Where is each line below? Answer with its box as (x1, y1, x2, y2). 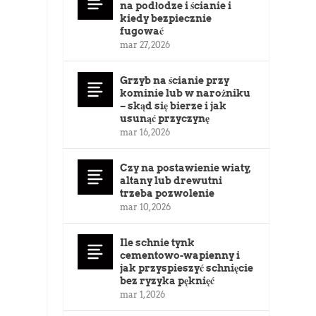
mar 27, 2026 (120, 39, 171, 51)
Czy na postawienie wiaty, (120, 162, 252, 174)
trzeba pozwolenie (120, 188, 215, 200)
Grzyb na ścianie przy (120, 75, 230, 87)
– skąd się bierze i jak (120, 100, 227, 112)
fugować (120, 25, 164, 37)
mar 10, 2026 (120, 202, 171, 213)
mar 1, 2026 (120, 289, 166, 300)
